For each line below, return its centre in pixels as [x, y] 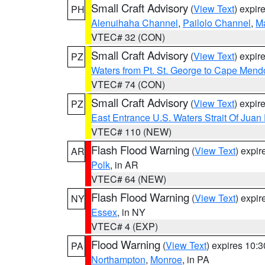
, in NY [131, 212]
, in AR [124, 165]
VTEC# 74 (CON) [128, 84]
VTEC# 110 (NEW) [131, 132]
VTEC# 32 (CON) [128, 37]
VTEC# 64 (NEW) [129, 179]
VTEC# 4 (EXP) [125, 226]
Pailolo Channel [217, 23]
